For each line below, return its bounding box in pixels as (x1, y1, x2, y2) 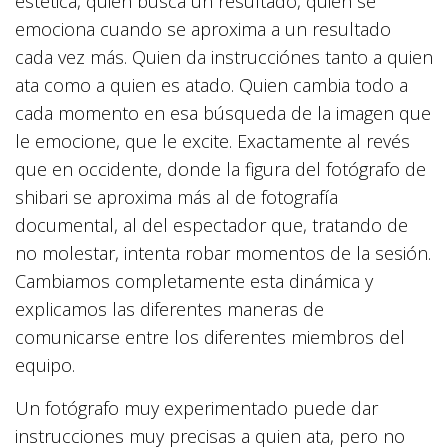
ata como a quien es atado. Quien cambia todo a (15, 73, 408, 98)
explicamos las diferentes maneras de (15, 297, 324, 322)
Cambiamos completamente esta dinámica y (15, 269, 373, 294)
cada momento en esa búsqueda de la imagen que (15, 101, 431, 126)
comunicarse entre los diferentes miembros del (15, 325, 405, 350)
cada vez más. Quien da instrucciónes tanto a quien (15, 45, 433, 70)
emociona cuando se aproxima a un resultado (15, 17, 391, 42)
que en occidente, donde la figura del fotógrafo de (15, 157, 426, 182)
